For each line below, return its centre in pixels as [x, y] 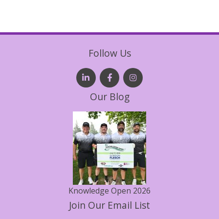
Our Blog [109, 96]
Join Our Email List [109, 205]
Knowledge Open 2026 [109, 190]
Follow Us [109, 53]
